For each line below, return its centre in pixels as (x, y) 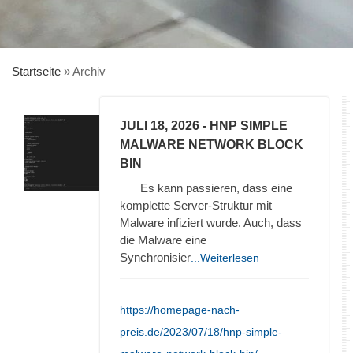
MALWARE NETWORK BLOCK (212, 144)
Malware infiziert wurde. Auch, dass (211, 222)
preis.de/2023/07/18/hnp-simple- (201, 331)
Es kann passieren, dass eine (216, 188)
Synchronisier (155, 257)
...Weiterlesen (225, 257)
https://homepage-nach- (180, 309)
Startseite (36, 71)
